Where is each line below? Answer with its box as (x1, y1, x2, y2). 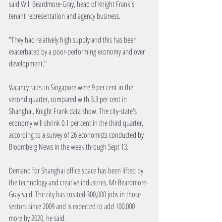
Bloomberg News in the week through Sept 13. (9, 141, 128, 153)
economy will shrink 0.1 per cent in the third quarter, (9, 117, 145, 129)
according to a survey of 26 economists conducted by (9, 129, 145, 141)
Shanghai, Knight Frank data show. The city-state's (9, 106, 138, 117)
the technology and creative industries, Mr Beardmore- (9, 177, 148, 188)
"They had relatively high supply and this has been (9, 34, 138, 46)
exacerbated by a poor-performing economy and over (9, 46, 146, 57)
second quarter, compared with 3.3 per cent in (9, 94, 128, 105)
